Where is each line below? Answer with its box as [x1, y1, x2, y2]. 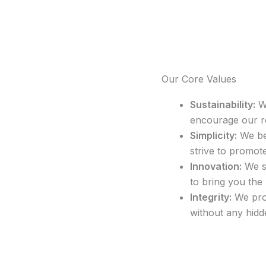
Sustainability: [190, 99, 255, 111]
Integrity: [190, 191, 232, 204]
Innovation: [190, 160, 242, 173]
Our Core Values [161, 73, 236, 85]
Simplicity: [190, 129, 237, 142]
